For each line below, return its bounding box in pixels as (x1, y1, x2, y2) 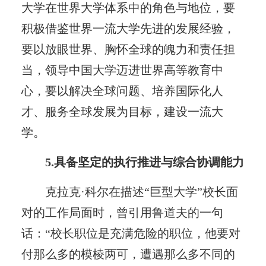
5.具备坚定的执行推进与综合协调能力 (45, 155, 245, 169)
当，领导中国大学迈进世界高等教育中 (21, 63, 223, 77)
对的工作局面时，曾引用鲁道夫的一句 (21, 205, 223, 219)
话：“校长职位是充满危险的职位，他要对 (21, 226, 240, 240)
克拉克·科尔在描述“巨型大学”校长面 (45, 185, 239, 198)
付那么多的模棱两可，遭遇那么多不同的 (21, 247, 235, 261)
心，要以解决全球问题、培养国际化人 (21, 84, 223, 97)
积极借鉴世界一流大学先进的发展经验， (21, 21, 235, 35)
